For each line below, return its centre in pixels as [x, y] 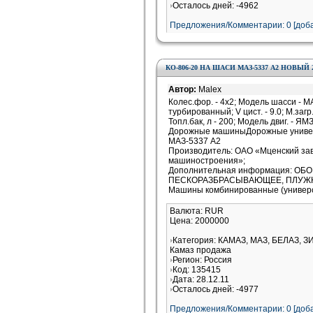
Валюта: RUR [197, 211]
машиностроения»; [207, 161]
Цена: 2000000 [199, 221]
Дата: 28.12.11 [201, 279]
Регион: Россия [202, 260]
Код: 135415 [197, 270]
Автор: [183, 89]
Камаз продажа [201, 250]
